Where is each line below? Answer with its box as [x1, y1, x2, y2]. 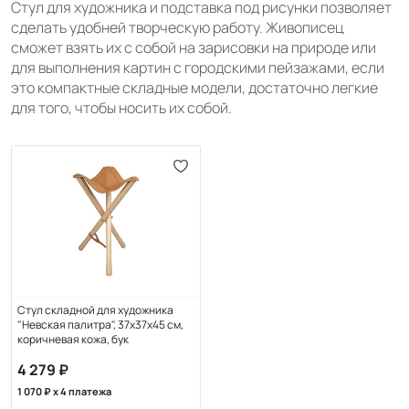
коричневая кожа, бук [17, 330, 129, 347]
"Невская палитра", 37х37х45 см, [17, 316, 184, 332]
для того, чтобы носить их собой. [11, 97, 232, 118]
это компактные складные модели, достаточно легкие [11, 77, 378, 98]
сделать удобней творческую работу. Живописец [11, 16, 344, 37]
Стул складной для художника [17, 301, 173, 318]
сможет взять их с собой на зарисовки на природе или [11, 37, 376, 58]
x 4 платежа [51, 384, 111, 399]
